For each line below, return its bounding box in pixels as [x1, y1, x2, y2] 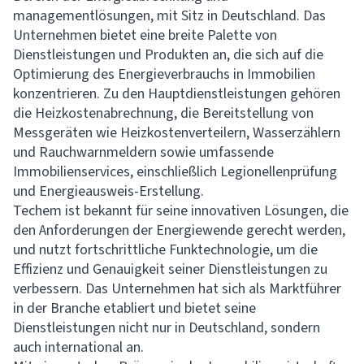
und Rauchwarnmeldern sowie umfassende [13, 142, 274, 162]
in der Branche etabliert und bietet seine [13, 298, 256, 318]
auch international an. [13, 337, 144, 357]
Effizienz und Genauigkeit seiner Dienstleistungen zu [13, 259, 327, 279]
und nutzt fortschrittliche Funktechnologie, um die [13, 240, 318, 260]
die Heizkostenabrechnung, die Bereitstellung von [13, 103, 314, 123]
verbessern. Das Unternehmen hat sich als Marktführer [13, 279, 341, 299]
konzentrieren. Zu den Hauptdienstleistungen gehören [13, 84, 340, 104]
